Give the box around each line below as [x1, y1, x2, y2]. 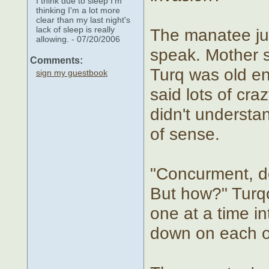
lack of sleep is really [36, 24, 115, 34]
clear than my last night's [36, 14, 130, 25]
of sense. [150, 124, 220, 144]
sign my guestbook [36, 67, 107, 77]
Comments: [30, 55, 83, 65]
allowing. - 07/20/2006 [36, 34, 120, 44]
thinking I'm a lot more [36, 5, 120, 15]
